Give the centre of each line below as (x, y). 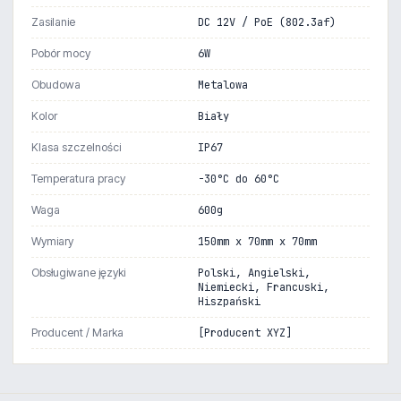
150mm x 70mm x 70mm (258, 242)
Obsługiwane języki (78, 273)
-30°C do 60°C (239, 179)
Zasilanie (53, 22)
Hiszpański (230, 302)
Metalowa (223, 85)
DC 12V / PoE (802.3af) (267, 23)
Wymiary (52, 242)
